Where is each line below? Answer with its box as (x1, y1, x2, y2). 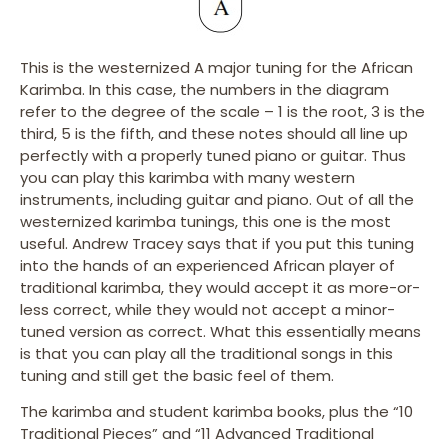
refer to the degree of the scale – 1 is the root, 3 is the (20, 100, 425, 122)
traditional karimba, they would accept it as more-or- (20, 276, 420, 298)
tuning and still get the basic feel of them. (20, 364, 334, 386)
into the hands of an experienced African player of (20, 254, 395, 276)
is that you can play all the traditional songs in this (20, 342, 393, 364)
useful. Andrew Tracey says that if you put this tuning (20, 232, 414, 254)
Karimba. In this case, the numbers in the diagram (20, 78, 389, 100)
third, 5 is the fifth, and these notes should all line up (20, 122, 408, 144)
